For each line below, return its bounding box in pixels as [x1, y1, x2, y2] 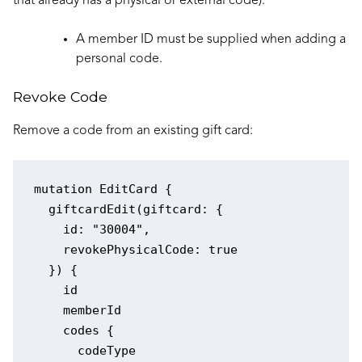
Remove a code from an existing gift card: [13, 124, 253, 137]
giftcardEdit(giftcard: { [33, 202, 223, 217]
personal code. [76, 52, 162, 65]
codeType [33, 343, 136, 359]
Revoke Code [13, 87, 107, 105]
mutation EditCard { [33, 182, 172, 197]
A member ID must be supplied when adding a [76, 32, 346, 46]
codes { [33, 323, 114, 339]
